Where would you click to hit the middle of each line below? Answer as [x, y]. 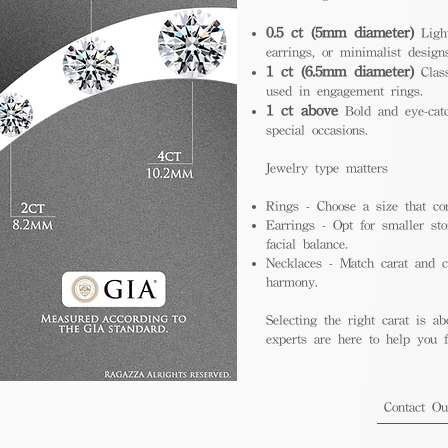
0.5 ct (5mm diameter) [340, 32]
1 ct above [302, 110]
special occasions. [317, 130]
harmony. [292, 282]
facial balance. [307, 244]
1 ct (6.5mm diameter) [340, 71]
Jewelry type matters [327, 168]
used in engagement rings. [344, 91]
